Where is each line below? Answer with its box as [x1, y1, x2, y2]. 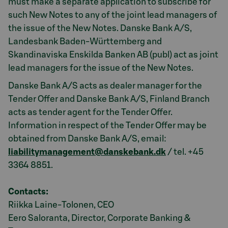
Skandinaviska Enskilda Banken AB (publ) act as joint [8, 50, 218, 59]
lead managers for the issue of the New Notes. [8, 64, 193, 72]
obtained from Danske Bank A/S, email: [8, 134, 166, 143]
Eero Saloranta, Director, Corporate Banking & [8, 213, 190, 222]
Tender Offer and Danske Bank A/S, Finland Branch [8, 94, 210, 103]
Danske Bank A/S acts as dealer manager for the [8, 81, 202, 90]
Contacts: [8, 187, 48, 196]
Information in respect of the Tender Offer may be [8, 121, 207, 130]
